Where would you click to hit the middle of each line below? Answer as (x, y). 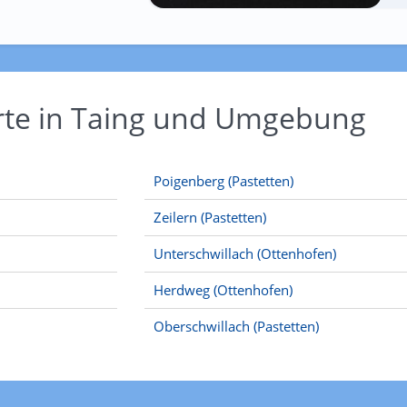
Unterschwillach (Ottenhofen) (245, 253)
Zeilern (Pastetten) (210, 217)
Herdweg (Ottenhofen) (223, 290)
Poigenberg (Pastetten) (223, 181)
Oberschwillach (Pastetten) (236, 326)
